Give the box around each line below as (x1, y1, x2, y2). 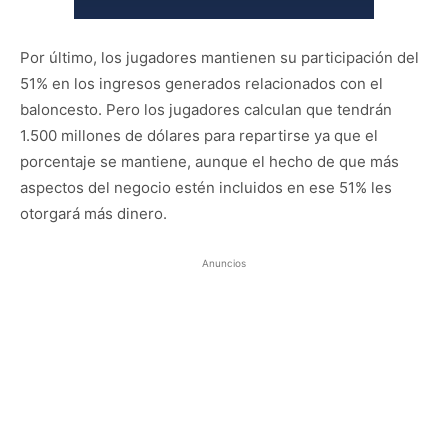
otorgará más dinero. (20, 203, 167, 223)
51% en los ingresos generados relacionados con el (20, 73, 383, 93)
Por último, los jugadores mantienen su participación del (20, 47, 419, 67)
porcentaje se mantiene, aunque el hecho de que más (20, 151, 399, 171)
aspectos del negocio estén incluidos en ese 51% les (20, 177, 392, 197)
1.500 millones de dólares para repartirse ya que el (20, 125, 378, 145)
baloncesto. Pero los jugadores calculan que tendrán (20, 99, 392, 119)
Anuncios (202, 256, 246, 269)
